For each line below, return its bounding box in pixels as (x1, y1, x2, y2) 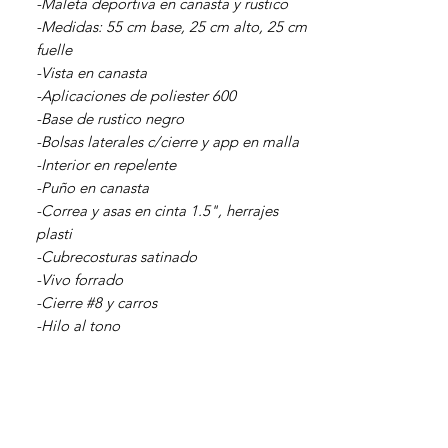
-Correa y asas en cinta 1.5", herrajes (36, 201, 278, 220)
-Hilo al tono (36, 316, 120, 335)
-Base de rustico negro (36, 109, 184, 128)
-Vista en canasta (36, 63, 147, 82)
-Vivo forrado (36, 270, 123, 289)
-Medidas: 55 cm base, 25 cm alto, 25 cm (36, 17, 307, 36)
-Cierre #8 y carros (36, 293, 157, 312)
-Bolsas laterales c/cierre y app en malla (36, 132, 299, 151)
